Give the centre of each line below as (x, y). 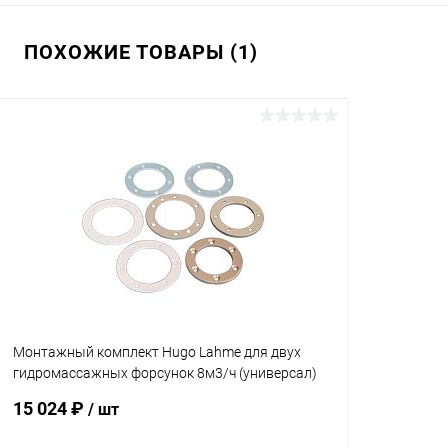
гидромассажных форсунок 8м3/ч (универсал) (165, 373)
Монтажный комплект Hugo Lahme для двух (157, 352)
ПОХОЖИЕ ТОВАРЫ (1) (141, 52)
